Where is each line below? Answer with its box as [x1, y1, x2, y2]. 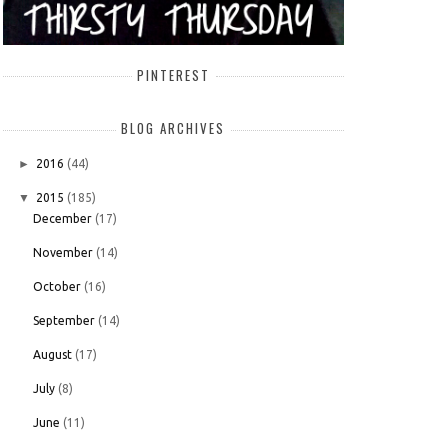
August [32, 348, 72, 362]
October [32, 280, 81, 294]
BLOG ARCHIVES [121, 118, 226, 139]
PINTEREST [137, 64, 211, 85]
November [32, 246, 93, 260]
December [32, 212, 92, 226]
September [32, 314, 95, 328]
